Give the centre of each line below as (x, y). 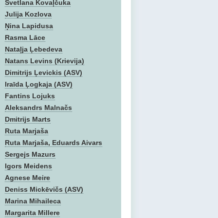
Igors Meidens (28, 166)
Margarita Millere (32, 213)
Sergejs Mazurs (30, 154)
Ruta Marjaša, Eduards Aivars (54, 143)
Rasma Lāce (25, 37)
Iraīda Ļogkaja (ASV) (39, 84)
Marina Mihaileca (33, 201)
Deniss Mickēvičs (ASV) (44, 189)
